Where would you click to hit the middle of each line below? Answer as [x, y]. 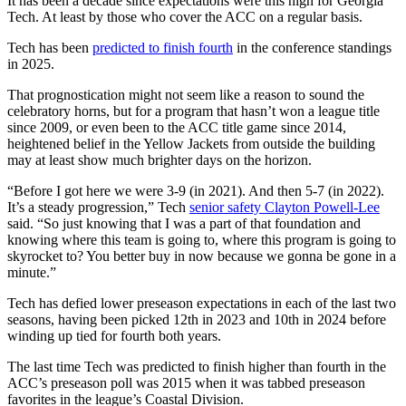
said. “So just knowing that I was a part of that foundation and [184, 223]
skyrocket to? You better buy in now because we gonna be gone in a [202, 256]
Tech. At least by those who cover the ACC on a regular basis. [185, 16]
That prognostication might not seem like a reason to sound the [186, 94]
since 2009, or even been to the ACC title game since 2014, [177, 127]
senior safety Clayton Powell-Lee [285, 207]
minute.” [32, 272]
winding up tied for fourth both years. [114, 335]
